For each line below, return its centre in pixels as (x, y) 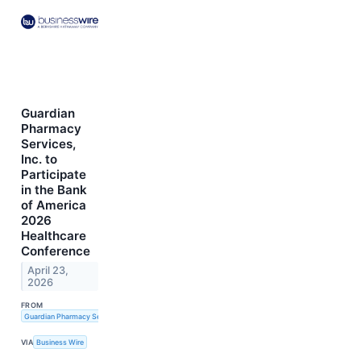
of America (54, 205)
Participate (54, 174)
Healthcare (54, 235)
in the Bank (54, 189)
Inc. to (39, 159)
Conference (56, 251)
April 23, (48, 270)
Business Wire (60, 342)
